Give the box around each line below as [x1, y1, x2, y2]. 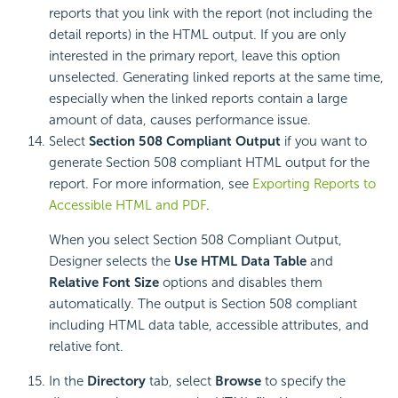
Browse [215, 373, 261, 390]
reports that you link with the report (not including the [49, 5, 372, 22]
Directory [87, 373, 146, 390]
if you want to [281, 133, 367, 150]
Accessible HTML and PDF [49, 197, 206, 214]
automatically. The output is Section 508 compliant [49, 296, 357, 313]
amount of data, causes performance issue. [49, 112, 311, 129]
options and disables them [159, 275, 322, 291]
